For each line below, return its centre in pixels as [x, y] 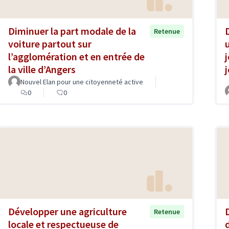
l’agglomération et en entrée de [76, 57]
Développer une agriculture [67, 212]
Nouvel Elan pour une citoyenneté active [82, 82]
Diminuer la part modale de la [72, 31]
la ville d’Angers [42, 70]
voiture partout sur [50, 44]
